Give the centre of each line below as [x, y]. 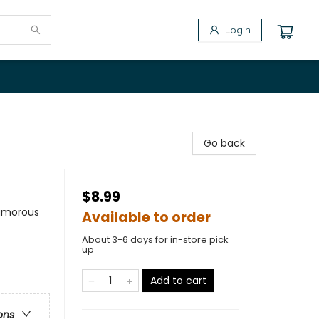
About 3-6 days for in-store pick [155, 240]
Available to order [146, 218]
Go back [224, 143]
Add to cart [178, 281]
